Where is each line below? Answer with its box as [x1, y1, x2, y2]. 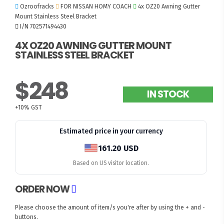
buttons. [15, 213, 38, 220]
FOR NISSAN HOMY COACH [60, 2, 132, 10]
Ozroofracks [20, 2, 54, 10]
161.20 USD [97, 143, 138, 153]
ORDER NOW [15, 182, 71, 196]
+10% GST [15, 104, 42, 111]
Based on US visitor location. [73, 159, 149, 167]
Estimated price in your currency [59, 127, 163, 136]
